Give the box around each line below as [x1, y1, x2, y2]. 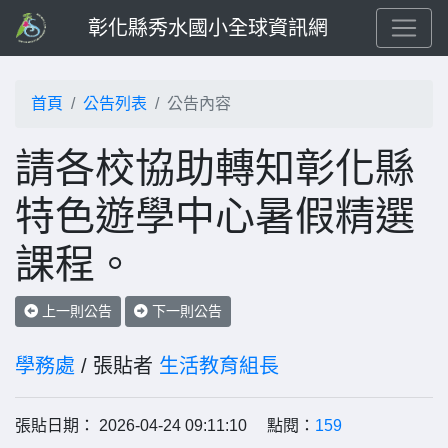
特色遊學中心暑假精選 [15, 194, 415, 238]
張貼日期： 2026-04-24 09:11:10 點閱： [15, 417, 315, 434]
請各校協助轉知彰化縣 [15, 146, 415, 190]
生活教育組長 [159, 355, 279, 377]
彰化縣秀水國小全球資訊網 [88, 17, 328, 39]
